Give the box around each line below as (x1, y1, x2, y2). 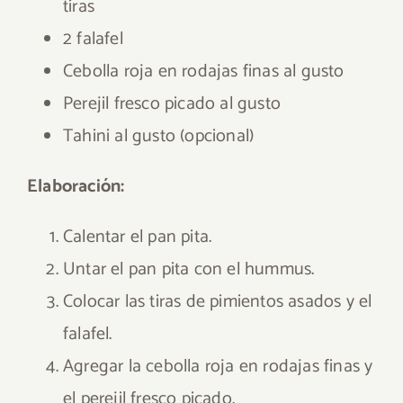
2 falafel (63, 24, 123, 54)
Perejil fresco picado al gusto (63, 89, 281, 119)
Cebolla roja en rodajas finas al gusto (63, 57, 345, 86)
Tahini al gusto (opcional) (63, 121, 255, 151)
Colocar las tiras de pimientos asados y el (63, 287, 372, 317)
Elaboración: (27, 172, 125, 201)
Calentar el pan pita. (63, 222, 212, 252)
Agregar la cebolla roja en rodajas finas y (63, 352, 373, 381)
